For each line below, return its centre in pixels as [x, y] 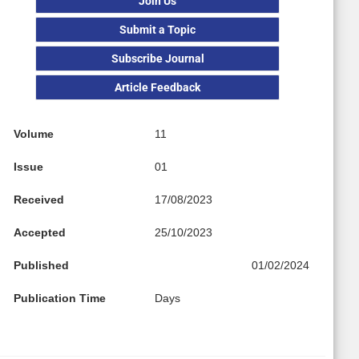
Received [39, 199]
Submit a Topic [157, 29]
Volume [34, 133]
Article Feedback [157, 87]
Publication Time [60, 298]
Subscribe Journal [157, 58]
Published [42, 265]
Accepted [40, 232]
